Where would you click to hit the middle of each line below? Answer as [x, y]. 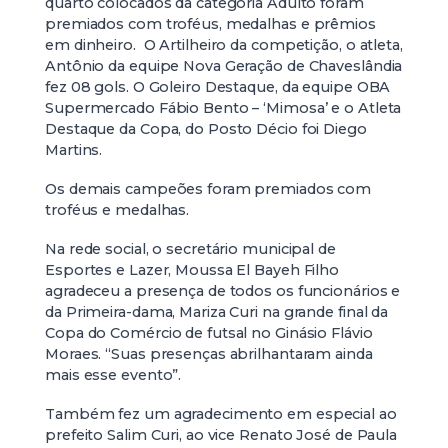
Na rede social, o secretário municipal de [190, 249]
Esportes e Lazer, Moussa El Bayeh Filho [192, 270]
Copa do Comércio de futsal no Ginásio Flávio [209, 333]
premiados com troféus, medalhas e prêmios [210, 24]
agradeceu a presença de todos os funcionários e [223, 291]
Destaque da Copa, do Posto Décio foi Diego [206, 129]
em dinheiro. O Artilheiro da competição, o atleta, [224, 45]
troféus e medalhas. [117, 210]
